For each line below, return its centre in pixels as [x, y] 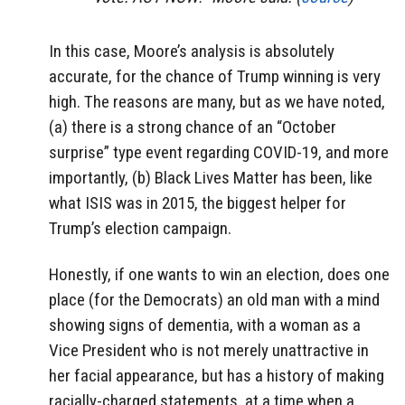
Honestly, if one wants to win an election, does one [219, 275]
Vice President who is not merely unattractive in [209, 351]
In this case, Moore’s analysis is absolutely [192, 52]
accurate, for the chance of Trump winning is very [215, 77]
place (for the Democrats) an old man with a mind [214, 300]
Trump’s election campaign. [140, 229]
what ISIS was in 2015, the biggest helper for [198, 203]
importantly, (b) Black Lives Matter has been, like [211, 178]
